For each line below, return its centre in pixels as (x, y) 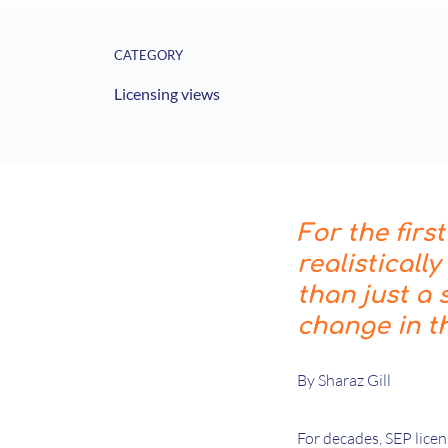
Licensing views (167, 93)
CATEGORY (148, 55)
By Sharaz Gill (344, 380)
